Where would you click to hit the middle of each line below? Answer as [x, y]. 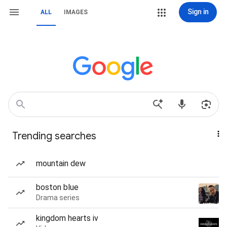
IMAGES [76, 12]
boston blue [57, 187]
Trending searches [54, 136]
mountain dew [61, 163]
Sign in [198, 12]
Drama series [58, 198]
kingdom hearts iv [67, 218]
